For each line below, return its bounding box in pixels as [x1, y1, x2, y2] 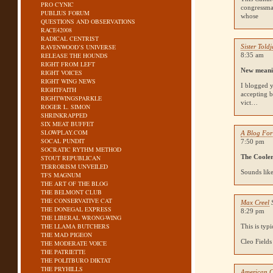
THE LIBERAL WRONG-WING [41, 213, 122, 222]
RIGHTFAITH [41, 85, 77, 94]
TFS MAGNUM [41, 171, 82, 179]
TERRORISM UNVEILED [41, 162, 108, 171]
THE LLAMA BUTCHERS [41, 222, 110, 230]
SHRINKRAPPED [41, 111, 88, 119]
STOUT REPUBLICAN [41, 154, 101, 162]
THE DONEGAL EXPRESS [41, 205, 112, 213]
